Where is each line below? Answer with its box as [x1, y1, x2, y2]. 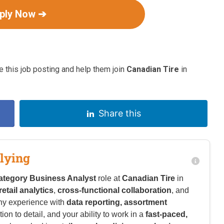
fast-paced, [145, 210, 187, 219]
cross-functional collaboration [57, 186, 171, 195]
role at [96, 174, 122, 183]
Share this [98, 108, 141, 119]
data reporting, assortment [66, 198, 167, 207]
